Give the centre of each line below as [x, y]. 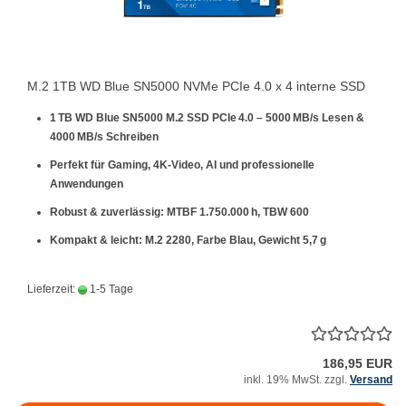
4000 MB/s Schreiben [104, 137]
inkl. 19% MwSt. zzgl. [297, 380]
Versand [371, 380]
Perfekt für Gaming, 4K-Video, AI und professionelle [182, 165]
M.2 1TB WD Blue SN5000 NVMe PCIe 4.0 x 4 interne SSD [196, 86]
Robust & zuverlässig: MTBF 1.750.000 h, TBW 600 [179, 212]
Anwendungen [87, 184]
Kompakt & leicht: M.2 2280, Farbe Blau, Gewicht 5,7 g [188, 240]
